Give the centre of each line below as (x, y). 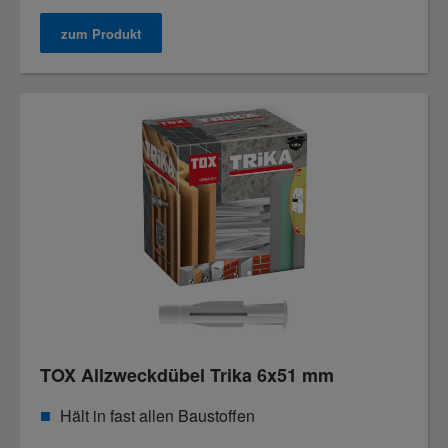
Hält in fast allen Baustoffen (157, 415)
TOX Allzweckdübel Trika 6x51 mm (187, 375)
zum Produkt (101, 33)
